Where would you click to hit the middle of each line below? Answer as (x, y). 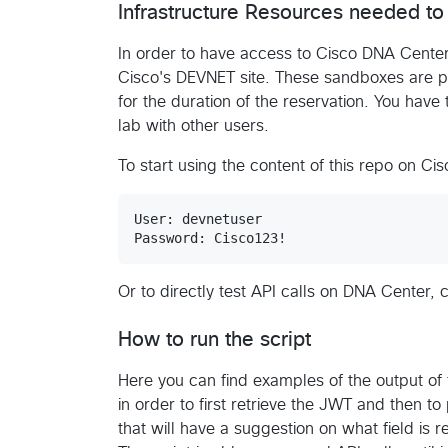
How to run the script (214, 339)
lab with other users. (193, 125)
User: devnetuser (198, 218)
